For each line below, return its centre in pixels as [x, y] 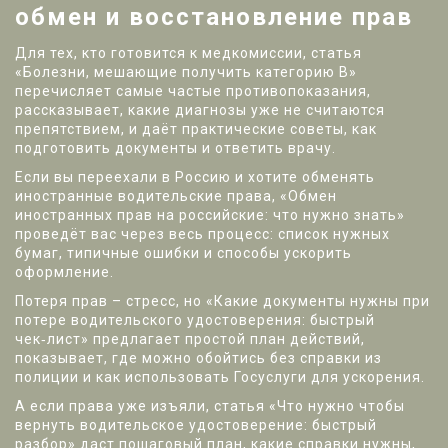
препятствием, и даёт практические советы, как [196, 129]
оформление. [64, 272]
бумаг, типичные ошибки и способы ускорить [183, 253]
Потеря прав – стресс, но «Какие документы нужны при [222, 301]
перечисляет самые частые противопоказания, [193, 91]
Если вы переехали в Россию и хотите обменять [195, 177]
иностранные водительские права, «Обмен [176, 196]
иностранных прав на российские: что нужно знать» [210, 215]
